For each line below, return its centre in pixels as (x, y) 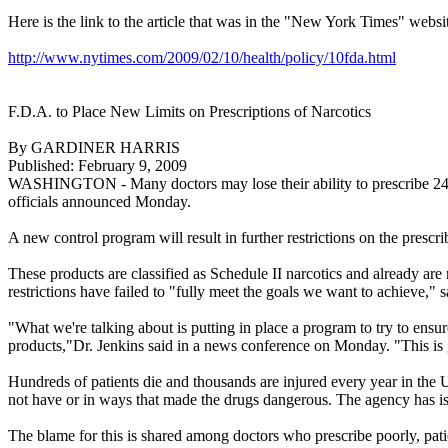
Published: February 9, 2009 (97, 166)
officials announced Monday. (99, 202)
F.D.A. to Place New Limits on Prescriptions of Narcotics (189, 112)
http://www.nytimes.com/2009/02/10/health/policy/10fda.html (202, 58)
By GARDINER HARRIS (94, 148)
